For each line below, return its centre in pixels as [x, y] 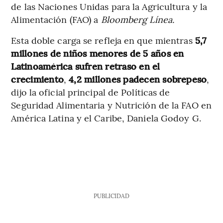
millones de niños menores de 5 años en [98, 53]
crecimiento [38, 79]
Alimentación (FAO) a [56, 19]
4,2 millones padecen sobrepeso [138, 79]
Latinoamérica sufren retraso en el [86, 66]
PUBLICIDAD [111, 196]
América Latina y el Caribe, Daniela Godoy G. [106, 118]
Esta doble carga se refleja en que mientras [103, 40]
